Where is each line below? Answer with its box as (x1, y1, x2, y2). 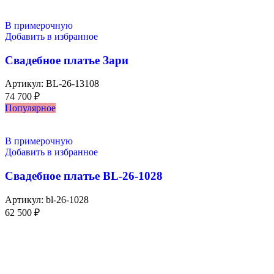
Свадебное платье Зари (5, 53, 128, 67)
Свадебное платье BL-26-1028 (5, 169, 163, 183)
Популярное (5, 103, 56, 114)
